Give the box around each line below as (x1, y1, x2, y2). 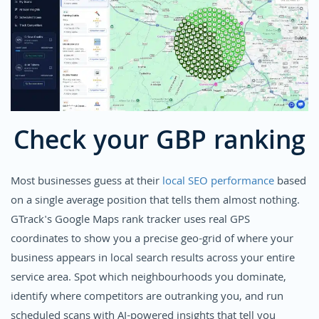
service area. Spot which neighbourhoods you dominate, (11, 268, 286, 288)
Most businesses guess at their (11, 172, 162, 192)
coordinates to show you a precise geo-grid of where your (11, 230, 293, 249)
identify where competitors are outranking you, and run (11, 288, 283, 307)
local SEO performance (162, 172, 274, 192)
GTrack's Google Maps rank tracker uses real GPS (11, 211, 250, 230)
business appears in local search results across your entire (11, 249, 295, 268)
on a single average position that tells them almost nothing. (11, 192, 300, 211)
